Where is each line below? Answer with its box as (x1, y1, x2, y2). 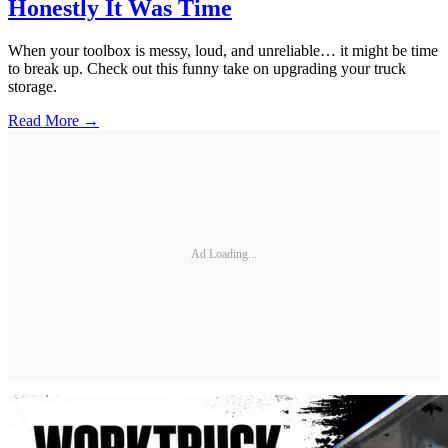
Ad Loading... (191, 247, 257, 262)
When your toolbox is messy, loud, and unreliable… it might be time (8, 41, 438, 59)
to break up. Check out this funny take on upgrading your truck (8, 59, 406, 77)
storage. (8, 77, 57, 95)
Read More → (8, 111, 99, 129)
